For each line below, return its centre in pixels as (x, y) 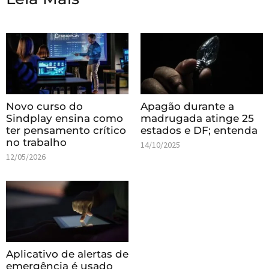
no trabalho (36, 142)
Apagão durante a (187, 106)
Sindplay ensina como (65, 118)
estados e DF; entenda (199, 130)
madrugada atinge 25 (197, 118)
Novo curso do (44, 106)
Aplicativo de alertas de (67, 254)
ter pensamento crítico (66, 130)
